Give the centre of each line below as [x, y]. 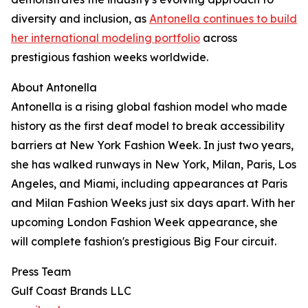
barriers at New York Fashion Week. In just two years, [152, 145]
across [219, 38]
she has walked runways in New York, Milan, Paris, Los [154, 164]
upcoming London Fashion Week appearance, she [144, 222]
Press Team [41, 272]
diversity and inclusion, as [80, 19]
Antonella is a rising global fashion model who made [149, 107]
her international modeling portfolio [106, 38]
